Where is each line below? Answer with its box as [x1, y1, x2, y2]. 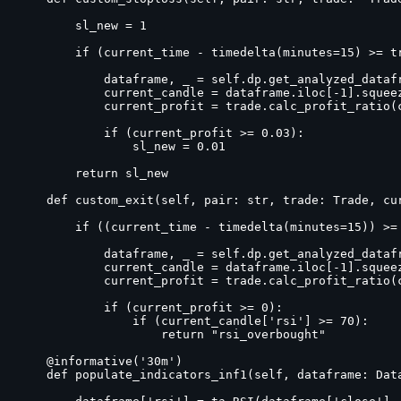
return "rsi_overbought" [18, 327, 326, 341]
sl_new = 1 [18, 18, 147, 32]
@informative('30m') [18, 354, 183, 368]
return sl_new [18, 166, 168, 180]
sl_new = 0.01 [18, 139, 226, 153]
